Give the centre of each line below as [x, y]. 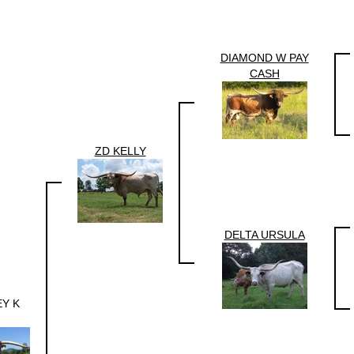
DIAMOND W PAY [264, 57]
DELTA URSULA [264, 234]
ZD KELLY [120, 151]
